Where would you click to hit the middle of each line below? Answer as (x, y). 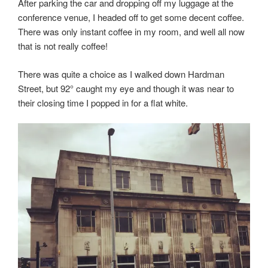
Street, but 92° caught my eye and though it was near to (126, 88)
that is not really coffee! (63, 46)
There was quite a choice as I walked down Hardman (121, 74)
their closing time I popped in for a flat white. (103, 102)
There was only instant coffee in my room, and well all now (131, 32)
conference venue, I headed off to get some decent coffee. (131, 17)
